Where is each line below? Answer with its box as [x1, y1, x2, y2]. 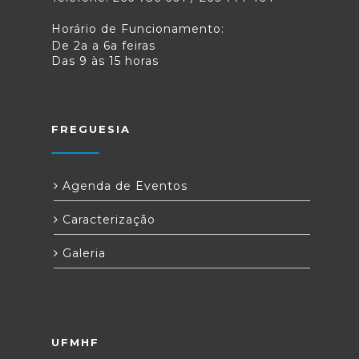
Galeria [58, 246, 106, 260]
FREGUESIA [51, 123, 131, 135]
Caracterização [58, 212, 155, 227]
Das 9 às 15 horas [51, 54, 159, 68]
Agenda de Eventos [58, 179, 188, 193]
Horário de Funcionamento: [51, 22, 224, 36]
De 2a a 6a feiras [51, 38, 155, 53]
